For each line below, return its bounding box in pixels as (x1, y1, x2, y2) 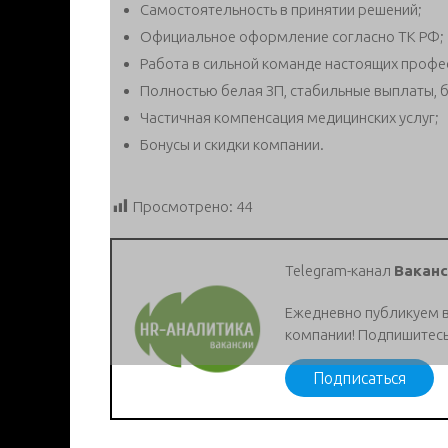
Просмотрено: (133, 197, 233, 215)
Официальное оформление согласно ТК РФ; (140, 27, 444, 45)
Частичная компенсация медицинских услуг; (140, 108, 439, 126)
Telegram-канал (285, 262, 395, 280)
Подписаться (313, 369, 407, 388)
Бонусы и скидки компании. (140, 135, 324, 153)
